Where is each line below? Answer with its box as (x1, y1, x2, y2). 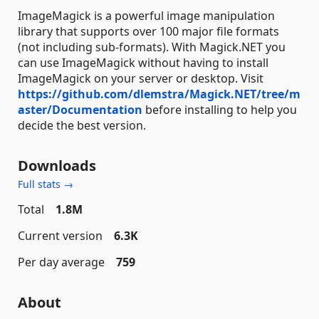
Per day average (18, 253, 105, 270)
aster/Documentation (18, 101, 142, 117)
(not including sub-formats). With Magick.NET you (18, 38, 286, 55)
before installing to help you (142, 101, 297, 117)
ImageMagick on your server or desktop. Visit (18, 70, 263, 86)
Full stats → (18, 177, 73, 191)
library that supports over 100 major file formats (18, 23, 279, 39)
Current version (18, 227, 103, 244)
